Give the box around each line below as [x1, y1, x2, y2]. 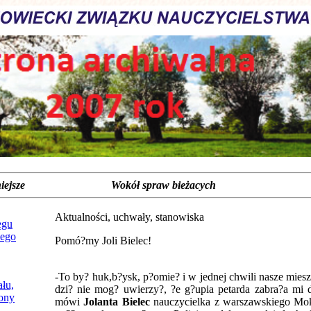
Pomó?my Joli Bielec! [55, 235, 151, 246]
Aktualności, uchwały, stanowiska [55, 211, 204, 223]
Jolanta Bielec [83, 296, 150, 308]
